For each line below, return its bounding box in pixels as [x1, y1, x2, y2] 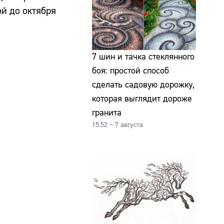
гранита [92, 106, 121, 118]
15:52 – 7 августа [92, 120, 143, 129]
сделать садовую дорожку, [92, 78, 194, 90]
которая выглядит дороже [92, 92, 192, 104]
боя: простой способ [92, 64, 169, 76]
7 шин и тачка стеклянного [92, 50, 194, 62]
